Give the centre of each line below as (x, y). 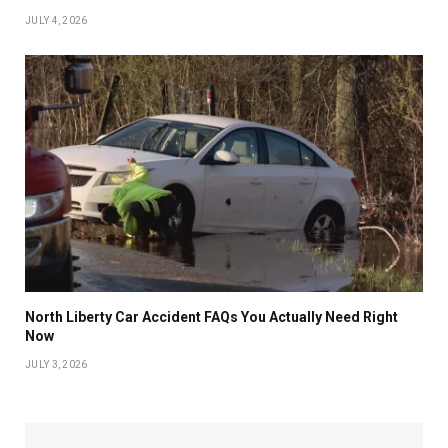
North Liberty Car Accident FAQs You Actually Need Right (211, 316)
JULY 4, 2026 (56, 21)
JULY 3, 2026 (56, 364)
